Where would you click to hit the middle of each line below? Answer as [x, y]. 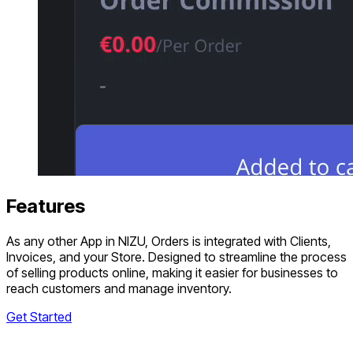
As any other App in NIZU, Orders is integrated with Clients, [169, 241]
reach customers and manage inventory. [119, 288]
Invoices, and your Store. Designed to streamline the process [176, 256]
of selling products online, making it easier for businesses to [172, 272]
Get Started [39, 316]
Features [46, 206]
